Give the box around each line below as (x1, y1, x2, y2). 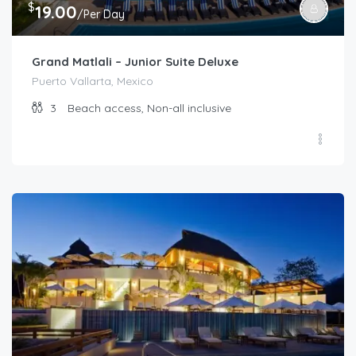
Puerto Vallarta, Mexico (32, 73, 153, 88)
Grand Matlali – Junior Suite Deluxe (32, 53, 238, 69)
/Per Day (77, 6, 125, 21)
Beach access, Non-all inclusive (68, 100, 231, 115)
